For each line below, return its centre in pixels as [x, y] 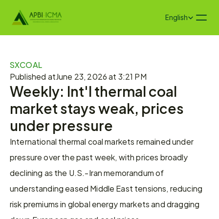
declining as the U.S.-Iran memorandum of [87, 172]
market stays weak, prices [97, 108]
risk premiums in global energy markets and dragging [105, 204]
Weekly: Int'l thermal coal [93, 90]
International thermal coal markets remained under [102, 141]
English [176, 17]
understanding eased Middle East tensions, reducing [106, 188]
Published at [33, 76]
